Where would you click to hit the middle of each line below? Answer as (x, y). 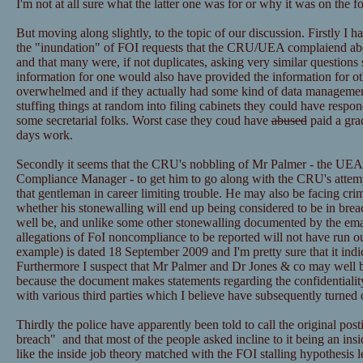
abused (289, 121)
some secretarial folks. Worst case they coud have (143, 121)
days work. (44, 135)
